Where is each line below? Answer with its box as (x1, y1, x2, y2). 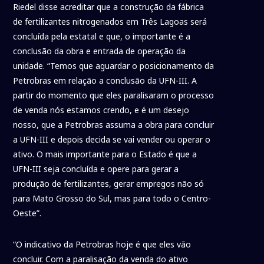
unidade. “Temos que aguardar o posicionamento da (13, 60, 214, 72)
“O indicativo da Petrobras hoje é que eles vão (13, 239, 192, 250)
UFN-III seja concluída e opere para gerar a (13, 163, 179, 175)
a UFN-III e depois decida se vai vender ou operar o (13, 134, 211, 146)
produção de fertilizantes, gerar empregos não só (13, 178, 204, 190)
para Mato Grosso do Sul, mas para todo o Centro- (13, 193, 212, 204)
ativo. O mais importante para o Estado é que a (13, 148, 197, 160)
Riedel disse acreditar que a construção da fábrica (13, 1, 204, 13)
